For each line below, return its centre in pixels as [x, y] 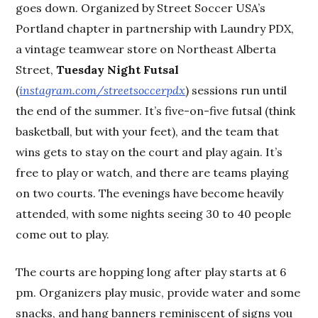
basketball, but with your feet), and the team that [148, 131]
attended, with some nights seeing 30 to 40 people [154, 213]
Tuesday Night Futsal [118, 69]
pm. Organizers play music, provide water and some [158, 292]
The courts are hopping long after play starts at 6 [151, 272]
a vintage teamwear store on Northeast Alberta [146, 49]
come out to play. [63, 234]
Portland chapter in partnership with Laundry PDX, [155, 28]
